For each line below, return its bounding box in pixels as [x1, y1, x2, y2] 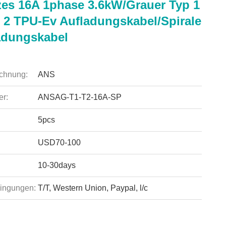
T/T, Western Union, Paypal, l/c [37, 184, 148, 192]
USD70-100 [37, 138, 81, 147]
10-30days [37, 161, 76, 169]
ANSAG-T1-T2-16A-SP [37, 93, 122, 101]
